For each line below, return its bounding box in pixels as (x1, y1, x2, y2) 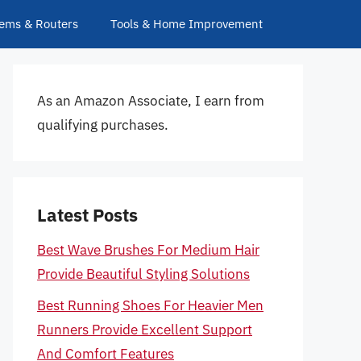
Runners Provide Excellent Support (37, 320, 252, 338)
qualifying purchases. (37, 116, 168, 134)
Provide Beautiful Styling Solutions (37, 265, 250, 283)
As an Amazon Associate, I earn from (37, 92, 264, 110)
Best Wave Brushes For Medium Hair (37, 241, 259, 259)
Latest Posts (37, 203, 138, 226)
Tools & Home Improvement (110, 16, 263, 31)
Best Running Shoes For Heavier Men (37, 296, 263, 314)
